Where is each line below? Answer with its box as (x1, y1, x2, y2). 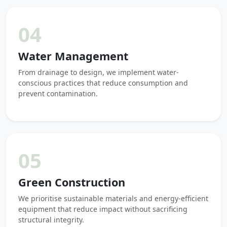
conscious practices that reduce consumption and (18, 78, 188, 88)
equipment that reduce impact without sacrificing (18, 204, 187, 214)
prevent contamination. (18, 89, 98, 98)
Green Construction (18, 175, 125, 190)
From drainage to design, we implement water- (18, 67, 179, 77)
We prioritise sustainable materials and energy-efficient (18, 194, 208, 203)
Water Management (18, 49, 128, 63)
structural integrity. (18, 215, 84, 224)
